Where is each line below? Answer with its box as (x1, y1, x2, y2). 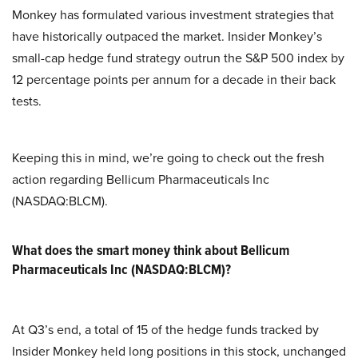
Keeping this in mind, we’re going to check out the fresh (12, 149, 324, 167)
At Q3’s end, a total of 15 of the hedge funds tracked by (12, 320, 319, 339)
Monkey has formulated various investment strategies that (12, 6, 334, 24)
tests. (12, 92, 42, 110)
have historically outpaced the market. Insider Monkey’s (12, 27, 322, 46)
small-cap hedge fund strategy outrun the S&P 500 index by (12, 49, 344, 67)
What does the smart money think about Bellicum (12, 240, 289, 261)
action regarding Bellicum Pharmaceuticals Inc (12, 170, 269, 189)
